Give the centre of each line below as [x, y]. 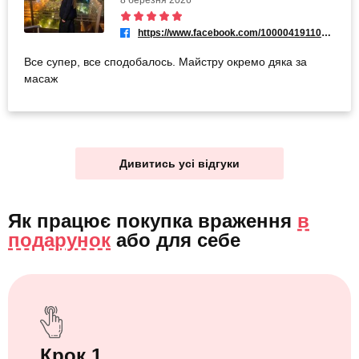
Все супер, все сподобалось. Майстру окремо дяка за [165, 61]
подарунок [59, 240]
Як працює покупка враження [153, 220]
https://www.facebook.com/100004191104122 [326, 32]
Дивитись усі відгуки [179, 163]
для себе [198, 240]
